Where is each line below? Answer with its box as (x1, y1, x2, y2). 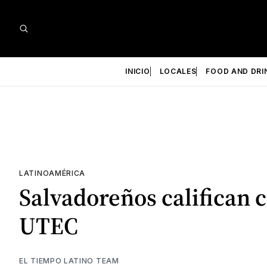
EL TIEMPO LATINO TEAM (19, 256, 119, 265)
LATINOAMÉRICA (19, 169, 86, 178)
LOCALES (159, 67, 197, 76)
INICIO (125, 67, 150, 76)
